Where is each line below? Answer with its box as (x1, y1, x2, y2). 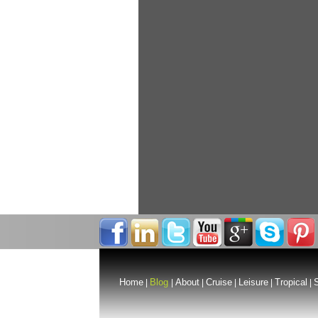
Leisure (238, 277, 268, 287)
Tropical (274, 277, 307, 287)
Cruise (205, 277, 232, 287)
